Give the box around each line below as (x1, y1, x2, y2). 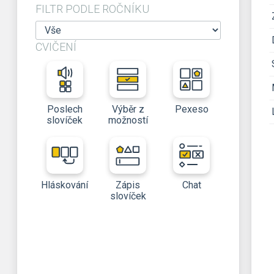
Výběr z (111, 103, 144, 115)
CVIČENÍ (35, 40, 76, 53)
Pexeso (174, 103, 209, 115)
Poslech (46, 103, 83, 115)
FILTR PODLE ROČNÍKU (35, 2, 149, 15)
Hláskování (41, 179, 89, 191)
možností (108, 114, 148, 126)
